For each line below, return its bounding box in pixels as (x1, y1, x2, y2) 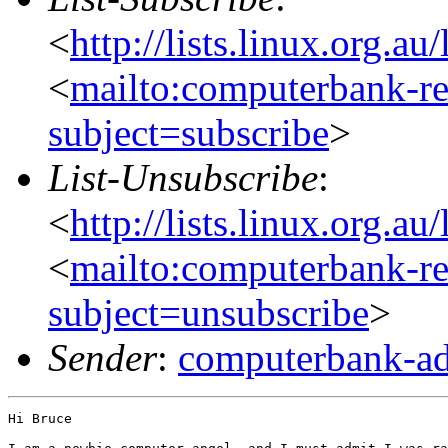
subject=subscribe (48, 110, 329, 154)
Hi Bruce (8, 410, 72, 426)
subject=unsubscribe (48, 290, 369, 334)
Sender (48, 335, 157, 379)
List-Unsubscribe (48, 155, 318, 199)
